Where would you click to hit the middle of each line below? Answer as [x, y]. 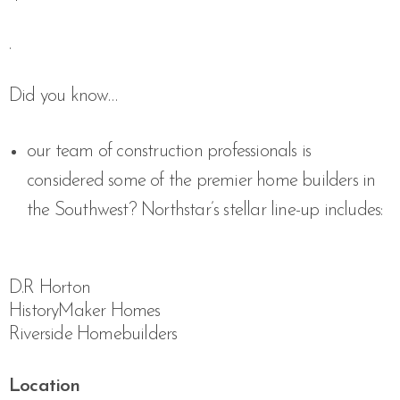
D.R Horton [50, 288]
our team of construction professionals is [169, 151]
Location [45, 386]
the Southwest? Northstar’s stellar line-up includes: [205, 210]
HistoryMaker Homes [85, 311]
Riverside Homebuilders [93, 334]
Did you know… [63, 96]
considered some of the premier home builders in [201, 181]
